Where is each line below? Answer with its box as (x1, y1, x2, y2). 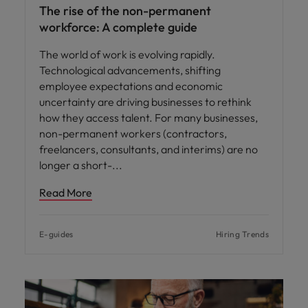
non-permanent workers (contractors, (39, 126, 227, 140)
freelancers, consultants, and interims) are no (39, 142, 258, 156)
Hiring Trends (216, 228, 269, 239)
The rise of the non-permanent (39, 2, 211, 19)
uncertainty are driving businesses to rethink (39, 94, 252, 109)
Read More (39, 185, 92, 199)
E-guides (39, 228, 74, 239)
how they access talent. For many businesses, (39, 110, 258, 124)
